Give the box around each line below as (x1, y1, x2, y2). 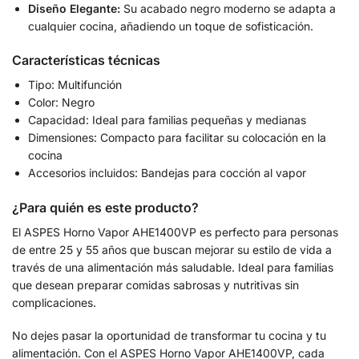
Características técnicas (12, 52, 160, 69)
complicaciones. (12, 295, 96, 309)
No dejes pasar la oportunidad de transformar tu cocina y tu (12, 329, 326, 343)
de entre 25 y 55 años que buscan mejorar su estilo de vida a (12, 242, 332, 256)
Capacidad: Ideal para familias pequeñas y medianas (28, 113, 306, 127)
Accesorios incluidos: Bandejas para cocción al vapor (28, 166, 306, 180)
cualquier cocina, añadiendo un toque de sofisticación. (28, 18, 313, 33)
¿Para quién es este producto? (12, 199, 199, 216)
